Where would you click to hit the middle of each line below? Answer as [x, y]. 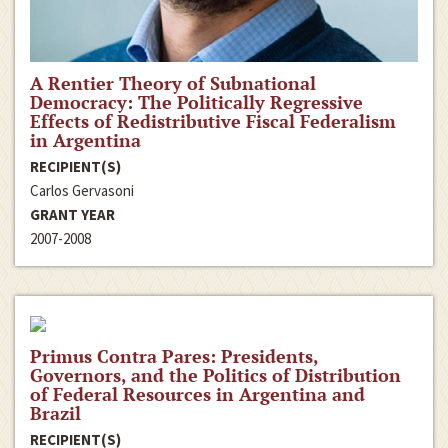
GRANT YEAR [72, 214]
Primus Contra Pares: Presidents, [174, 355]
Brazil [55, 412]
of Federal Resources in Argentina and [197, 393]
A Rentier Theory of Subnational [173, 82]
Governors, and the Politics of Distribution [215, 374]
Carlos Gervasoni [82, 190]
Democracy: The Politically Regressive [196, 101]
